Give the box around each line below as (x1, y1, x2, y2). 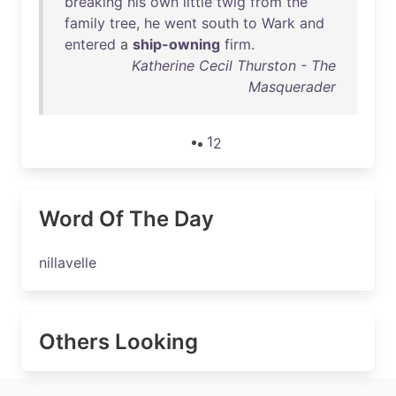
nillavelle (39, 254, 96, 271)
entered (65, 35, 116, 53)
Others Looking (39, 329, 198, 354)
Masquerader (248, 78, 336, 95)
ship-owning (133, 35, 220, 53)
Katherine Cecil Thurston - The (132, 57, 336, 74)
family (65, 14, 105, 32)
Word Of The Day (39, 206, 214, 232)
